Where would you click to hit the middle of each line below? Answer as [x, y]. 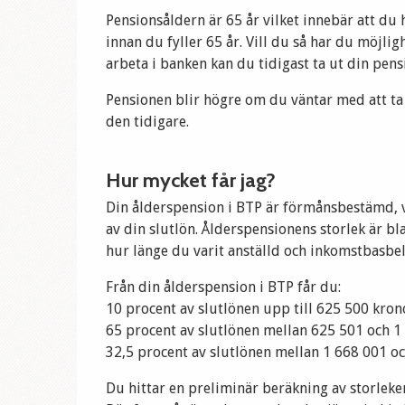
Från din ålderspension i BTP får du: [224, 287]
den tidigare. [148, 122]
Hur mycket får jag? [191, 181]
